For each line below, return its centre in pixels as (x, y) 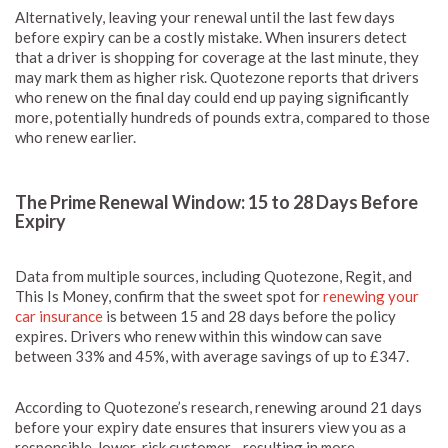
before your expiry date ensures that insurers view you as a (210, 426)
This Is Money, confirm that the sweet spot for (169, 295)
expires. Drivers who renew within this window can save (198, 335)
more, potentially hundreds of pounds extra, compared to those (222, 116)
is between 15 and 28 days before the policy (249, 315)
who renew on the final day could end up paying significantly (212, 96)
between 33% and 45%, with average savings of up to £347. (213, 355)
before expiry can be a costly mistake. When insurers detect (211, 36)
